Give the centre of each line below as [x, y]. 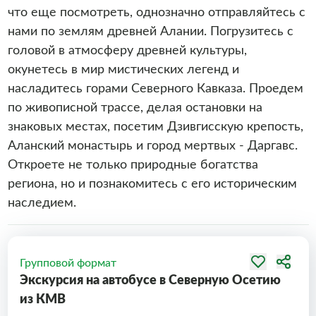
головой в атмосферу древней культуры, [127, 51]
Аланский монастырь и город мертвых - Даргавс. [152, 146]
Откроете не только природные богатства [133, 165]
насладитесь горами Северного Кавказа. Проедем [155, 89]
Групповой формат [68, 263]
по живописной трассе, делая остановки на [135, 108]
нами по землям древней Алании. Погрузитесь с [150, 32]
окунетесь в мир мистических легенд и [123, 70]
